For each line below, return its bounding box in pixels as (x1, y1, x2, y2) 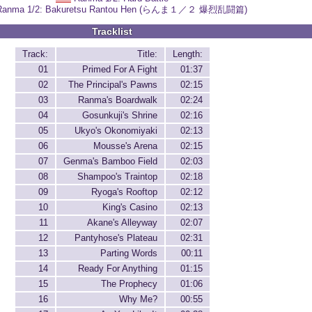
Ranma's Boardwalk (77, 95, 157, 106)
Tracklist (92, 25, 132, 37)
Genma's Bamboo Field (63, 156, 157, 167)
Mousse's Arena (93, 141, 157, 152)
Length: (172, 49, 203, 60)
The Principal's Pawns (68, 79, 157, 91)
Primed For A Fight (81, 64, 157, 75)
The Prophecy (100, 279, 157, 290)
